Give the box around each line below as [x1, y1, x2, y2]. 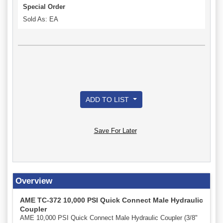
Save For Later [94, 126, 137, 134]
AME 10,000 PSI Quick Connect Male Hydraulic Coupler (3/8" [20, 214, 198, 222]
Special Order [23, 3, 65, 11]
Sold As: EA [23, 15, 58, 23]
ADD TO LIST [86, 95, 131, 104]
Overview [15, 176, 52, 186]
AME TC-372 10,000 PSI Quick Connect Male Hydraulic [20, 196, 203, 204]
